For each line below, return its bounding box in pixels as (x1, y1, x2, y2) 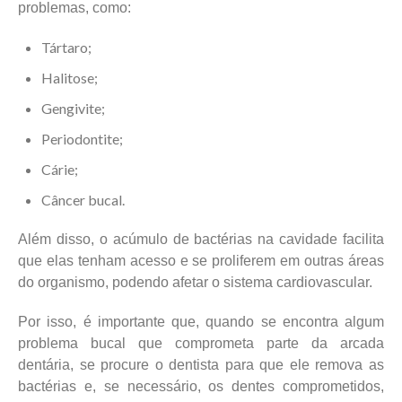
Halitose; (41, 68, 98, 86)
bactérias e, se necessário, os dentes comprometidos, (18, 378, 384, 394)
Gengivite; (41, 99, 105, 117)
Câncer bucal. (41, 190, 125, 208)
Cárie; (41, 160, 78, 178)
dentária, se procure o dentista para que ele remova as (18, 356, 384, 372)
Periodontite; (41, 129, 123, 147)
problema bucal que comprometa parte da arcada (18, 335, 384, 351)
